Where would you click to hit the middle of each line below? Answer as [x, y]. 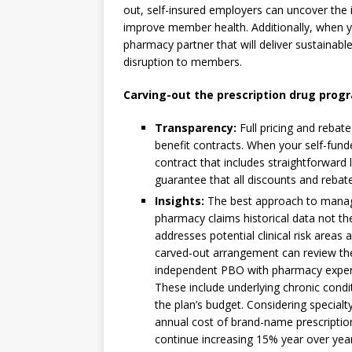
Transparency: [196, 128]
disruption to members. [183, 62]
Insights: [180, 201]
